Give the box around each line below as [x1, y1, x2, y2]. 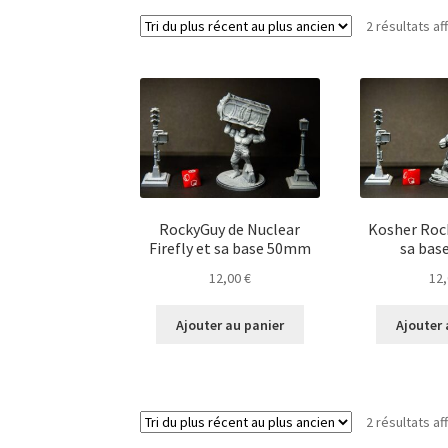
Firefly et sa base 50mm [148, 238, 311, 259]
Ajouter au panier [175, 315, 284, 334]
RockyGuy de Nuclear [159, 219, 301, 240]
